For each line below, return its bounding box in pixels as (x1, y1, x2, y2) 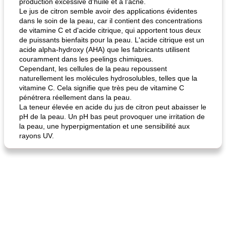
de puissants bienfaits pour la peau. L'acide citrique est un (19, 36, 204, 44)
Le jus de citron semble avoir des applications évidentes (19, 7, 197, 15)
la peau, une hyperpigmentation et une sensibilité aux (19, 122, 190, 130)
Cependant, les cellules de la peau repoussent (19, 65, 167, 73)
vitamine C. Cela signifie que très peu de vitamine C (19, 84, 184, 92)
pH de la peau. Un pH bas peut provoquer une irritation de (19, 112, 205, 121)
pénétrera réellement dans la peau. (19, 93, 132, 101)
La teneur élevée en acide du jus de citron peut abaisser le (19, 103, 206, 111)
